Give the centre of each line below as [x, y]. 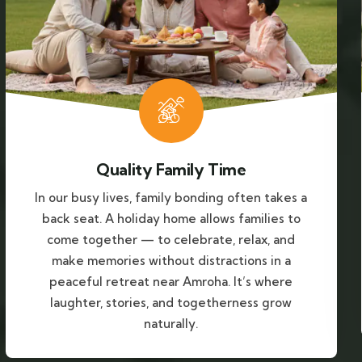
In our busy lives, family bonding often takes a [171, 198]
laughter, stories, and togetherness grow [171, 303]
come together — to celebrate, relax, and [171, 240]
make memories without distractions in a [171, 261]
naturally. [171, 324]
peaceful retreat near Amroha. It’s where [171, 282]
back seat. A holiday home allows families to [171, 219]
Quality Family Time [171, 170]
